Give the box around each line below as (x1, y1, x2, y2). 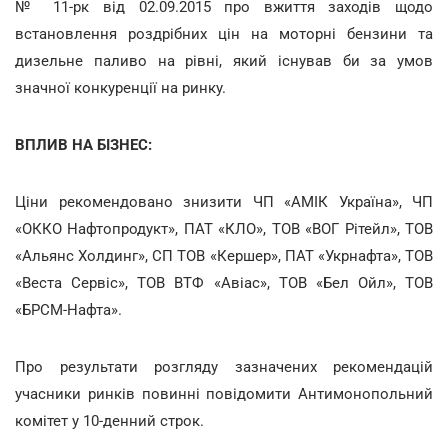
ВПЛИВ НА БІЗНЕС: (15, 135, 152, 154)
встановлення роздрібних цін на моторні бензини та (15, 24, 433, 43)
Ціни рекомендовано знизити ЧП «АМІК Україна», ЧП (15, 192, 433, 211)
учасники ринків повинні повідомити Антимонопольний (15, 384, 433, 403)
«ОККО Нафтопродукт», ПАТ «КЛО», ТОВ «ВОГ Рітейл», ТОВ (15, 219, 433, 238)
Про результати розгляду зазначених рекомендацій (15, 357, 433, 376)
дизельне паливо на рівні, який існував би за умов (15, 51, 433, 70)
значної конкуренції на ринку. (15, 78, 226, 97)
